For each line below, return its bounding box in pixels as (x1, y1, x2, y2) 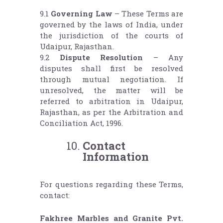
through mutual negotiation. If (40, 74, 183, 85)
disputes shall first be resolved (40, 63, 183, 74)
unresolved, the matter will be (40, 85, 183, 96)
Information (83, 149, 149, 164)
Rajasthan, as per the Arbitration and (40, 107, 183, 117)
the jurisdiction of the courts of (40, 30, 183, 41)
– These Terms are (112, 8, 184, 19)
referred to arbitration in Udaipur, (40, 96, 183, 107)
